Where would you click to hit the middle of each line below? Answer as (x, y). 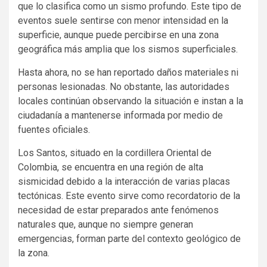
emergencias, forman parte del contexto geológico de (129, 239)
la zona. (34, 253)
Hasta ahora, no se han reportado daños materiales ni (128, 72)
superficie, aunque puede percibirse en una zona (118, 35)
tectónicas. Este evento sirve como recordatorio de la (129, 196)
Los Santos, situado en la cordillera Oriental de (115, 153)
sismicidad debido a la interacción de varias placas (124, 181)
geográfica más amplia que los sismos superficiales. (128, 49)
